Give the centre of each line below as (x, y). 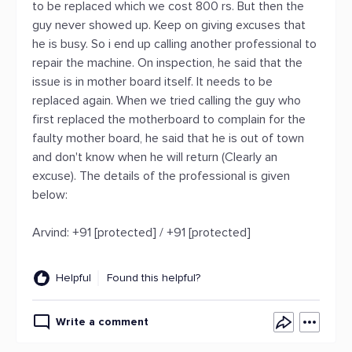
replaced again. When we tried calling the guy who (167, 101)
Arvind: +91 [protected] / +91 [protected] (141, 233)
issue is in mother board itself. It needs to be (152, 82)
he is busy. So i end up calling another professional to (174, 44)
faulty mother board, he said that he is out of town (168, 138)
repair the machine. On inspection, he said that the (167, 63)
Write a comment (102, 322)
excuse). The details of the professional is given (161, 176)
